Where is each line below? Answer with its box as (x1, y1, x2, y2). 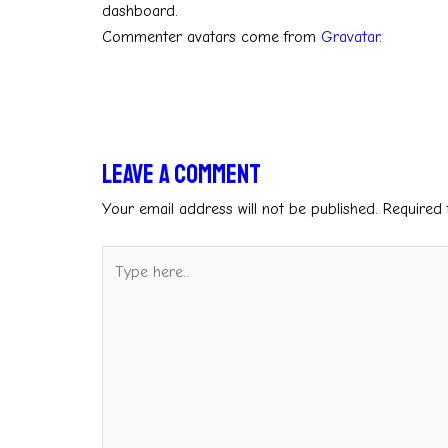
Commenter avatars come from (102, 28, 321, 47)
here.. (101, 275, 137, 294)
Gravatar (321, 28, 379, 47)
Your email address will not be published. (102, 200, 378, 219)
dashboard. (102, 2, 178, 21)
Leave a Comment (102, 158, 261, 192)
